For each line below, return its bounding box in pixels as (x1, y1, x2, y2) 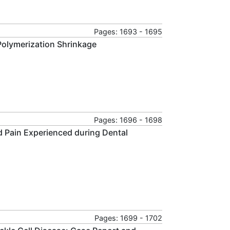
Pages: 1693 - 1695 (94, 27, 162, 36)
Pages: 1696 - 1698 (94, 115, 162, 124)
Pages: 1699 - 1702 (94, 213, 162, 222)
